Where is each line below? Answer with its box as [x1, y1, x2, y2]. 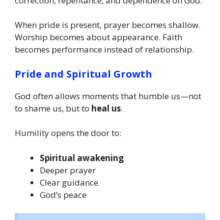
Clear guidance [40, 176, 98, 188]
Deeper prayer [40, 164, 96, 176]
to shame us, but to [15, 102, 91, 114]
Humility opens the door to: [15, 127, 121, 139]
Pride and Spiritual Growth [15, 67, 152, 81]
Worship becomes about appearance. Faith [15, 31, 182, 43]
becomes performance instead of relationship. [15, 44, 194, 55]
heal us [91, 102, 121, 114]
